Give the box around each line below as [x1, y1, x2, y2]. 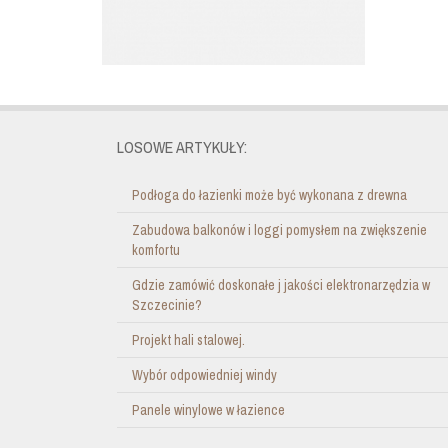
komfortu [132, 240, 180, 259]
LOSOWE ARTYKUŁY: [117, 135, 247, 158]
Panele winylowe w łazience [132, 400, 285, 419]
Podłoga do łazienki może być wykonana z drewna [132, 185, 407, 204]
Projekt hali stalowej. [132, 330, 245, 349]
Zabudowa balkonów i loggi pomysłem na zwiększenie [132, 220, 427, 239]
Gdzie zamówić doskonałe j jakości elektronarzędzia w [132, 275, 430, 294]
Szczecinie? [132, 295, 202, 314]
